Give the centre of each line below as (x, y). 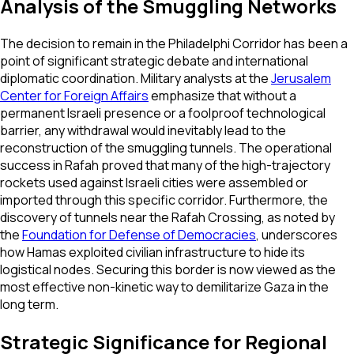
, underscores (297, 235)
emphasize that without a (222, 96)
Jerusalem (301, 79)
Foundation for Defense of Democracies (139, 235)
